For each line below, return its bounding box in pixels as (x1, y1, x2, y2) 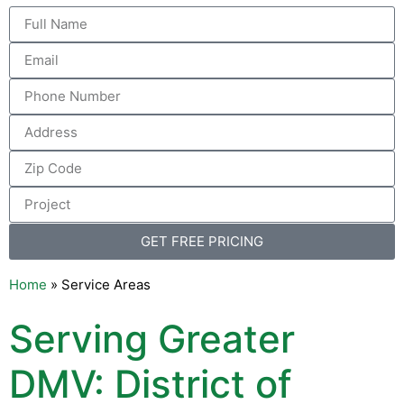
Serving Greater (9, 315, 295, 362)
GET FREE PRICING (141, 233, 263, 251)
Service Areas (61, 275, 151, 293)
